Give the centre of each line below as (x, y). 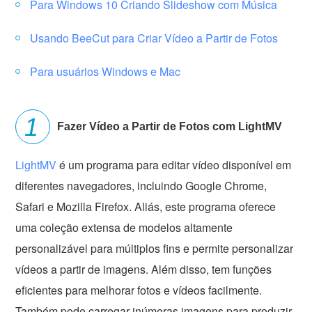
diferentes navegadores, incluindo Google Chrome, (141, 185)
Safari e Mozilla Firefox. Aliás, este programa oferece (146, 206)
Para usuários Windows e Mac (106, 71)
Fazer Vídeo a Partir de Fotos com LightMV (170, 126)
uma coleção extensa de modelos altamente (124, 227)
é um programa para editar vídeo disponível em (174, 164)
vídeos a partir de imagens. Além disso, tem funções (144, 269)
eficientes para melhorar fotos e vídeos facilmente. (139, 290)
